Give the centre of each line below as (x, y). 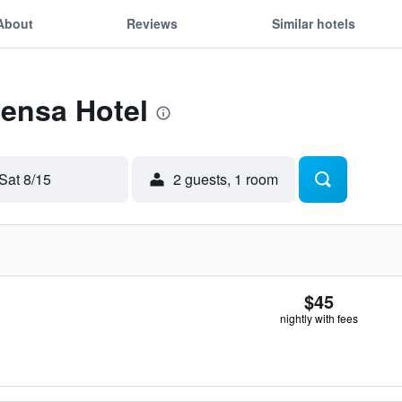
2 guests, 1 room (226, 179)
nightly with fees (319, 318)
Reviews (153, 23)
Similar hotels (313, 23)
